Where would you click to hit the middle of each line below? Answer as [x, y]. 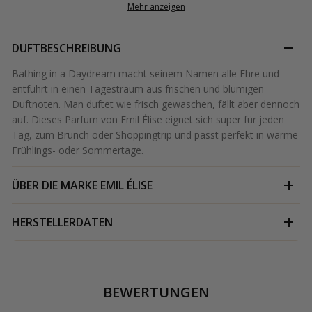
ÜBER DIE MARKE [55, 186]
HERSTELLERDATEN [62, 223]
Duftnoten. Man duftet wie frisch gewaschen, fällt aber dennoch [156, 104]
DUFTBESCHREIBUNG [67, 48]
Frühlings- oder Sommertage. [78, 150]
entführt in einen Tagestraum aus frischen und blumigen [138, 89]
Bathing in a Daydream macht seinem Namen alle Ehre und [146, 74]
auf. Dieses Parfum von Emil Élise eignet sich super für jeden [148, 120]
